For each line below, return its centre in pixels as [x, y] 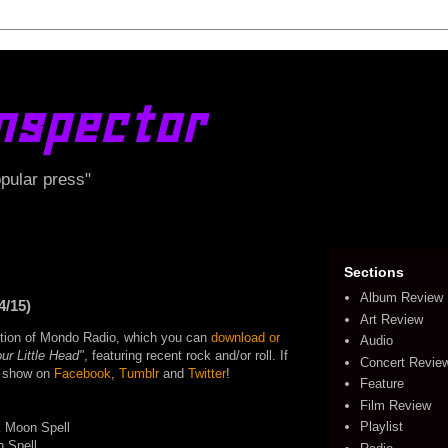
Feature [382, 384]
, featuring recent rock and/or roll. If [186, 355]
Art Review [392, 319]
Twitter [207, 373]
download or [245, 337]
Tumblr [139, 373]
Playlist [382, 427]
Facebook [82, 373]
